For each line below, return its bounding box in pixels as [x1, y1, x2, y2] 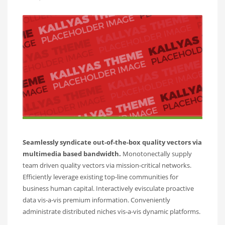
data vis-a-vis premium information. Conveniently [23, 195, 170, 205]
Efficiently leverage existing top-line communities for [23, 172, 178, 182]
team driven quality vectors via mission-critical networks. [23, 161, 191, 170]
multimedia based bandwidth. [23, 149, 121, 159]
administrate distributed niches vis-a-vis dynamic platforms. [23, 207, 200, 216]
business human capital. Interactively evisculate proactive [23, 184, 194, 193]
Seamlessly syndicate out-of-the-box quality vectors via [23, 138, 202, 147]
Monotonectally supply [121, 149, 192, 159]
